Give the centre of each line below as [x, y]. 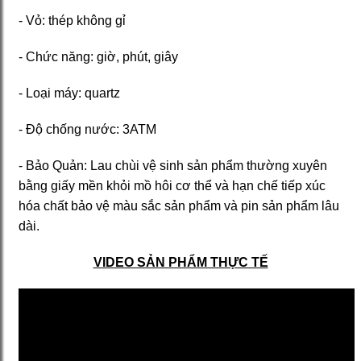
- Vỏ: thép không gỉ [74, 20]
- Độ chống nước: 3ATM [87, 129]
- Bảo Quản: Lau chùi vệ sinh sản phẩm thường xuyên [173, 165]
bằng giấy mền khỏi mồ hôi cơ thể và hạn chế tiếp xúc [172, 185]
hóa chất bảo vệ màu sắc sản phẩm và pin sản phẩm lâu [179, 205]
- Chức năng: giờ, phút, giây [98, 56]
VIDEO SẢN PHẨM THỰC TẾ [180, 262]
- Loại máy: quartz [69, 93]
